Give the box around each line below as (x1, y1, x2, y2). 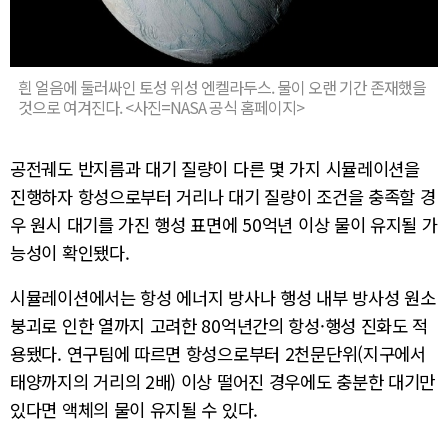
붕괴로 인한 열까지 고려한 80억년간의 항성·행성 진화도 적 (10, 313, 429, 339)
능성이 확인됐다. (10, 239, 130, 265)
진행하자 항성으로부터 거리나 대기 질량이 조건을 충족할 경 (10, 183, 436, 209)
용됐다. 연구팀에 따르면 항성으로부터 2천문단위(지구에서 (10, 341, 426, 367)
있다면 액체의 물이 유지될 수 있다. (10, 397, 258, 423)
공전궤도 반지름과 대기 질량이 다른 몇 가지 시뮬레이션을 (10, 155, 420, 181)
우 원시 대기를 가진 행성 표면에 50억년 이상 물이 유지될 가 (10, 211, 438, 237)
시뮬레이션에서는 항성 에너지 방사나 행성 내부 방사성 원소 (10, 285, 436, 311)
